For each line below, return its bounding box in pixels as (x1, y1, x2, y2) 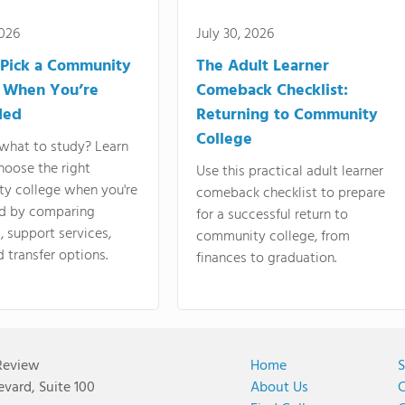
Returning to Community (196, 102, 378, 128)
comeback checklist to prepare (196, 182, 385, 205)
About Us (250, 376, 308, 400)
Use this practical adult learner (196, 160, 383, 184)
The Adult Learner (196, 53, 329, 80)
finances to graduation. (196, 247, 336, 270)
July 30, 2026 (196, 23, 274, 46)
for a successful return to (196, 203, 348, 227)
